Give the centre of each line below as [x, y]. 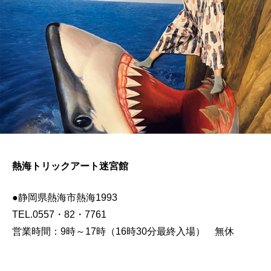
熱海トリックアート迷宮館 [70, 166]
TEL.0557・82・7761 [64, 214]
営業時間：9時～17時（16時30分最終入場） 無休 [123, 231]
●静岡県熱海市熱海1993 [70, 197]
